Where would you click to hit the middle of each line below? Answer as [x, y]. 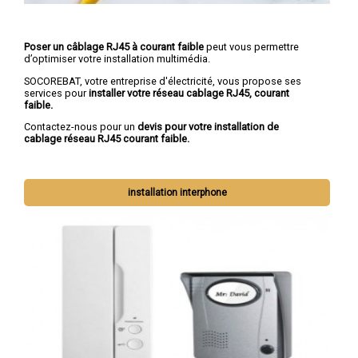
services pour [56, 93]
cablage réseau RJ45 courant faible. [107, 139]
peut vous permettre [251, 46]
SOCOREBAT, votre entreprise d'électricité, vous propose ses [163, 81]
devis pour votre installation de [208, 127]
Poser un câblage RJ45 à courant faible [114, 46]
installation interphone [177, 193]
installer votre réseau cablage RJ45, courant [189, 93]
